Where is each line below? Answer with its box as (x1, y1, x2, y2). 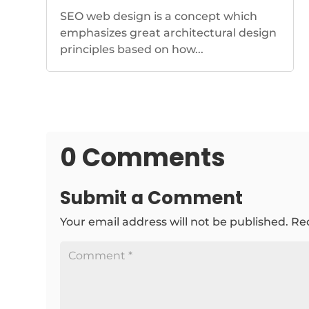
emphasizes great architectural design (60, 26, 277, 39)
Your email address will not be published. (60, 215, 289, 229)
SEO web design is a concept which (60, 10, 258, 23)
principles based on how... (60, 43, 204, 56)
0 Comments (60, 140, 226, 176)
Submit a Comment (60, 186, 243, 211)
